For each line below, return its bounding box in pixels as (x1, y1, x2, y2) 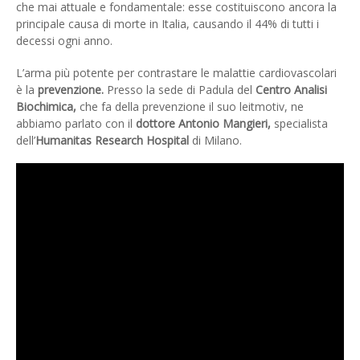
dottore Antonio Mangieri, (136, 115, 271, 131)
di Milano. (189, 132, 242, 148)
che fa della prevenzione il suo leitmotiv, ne (76, 98, 304, 114)
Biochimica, (16, 98, 76, 114)
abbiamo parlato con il (16, 115, 136, 131)
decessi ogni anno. (16, 33, 112, 49)
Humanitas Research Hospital (35, 132, 189, 148)
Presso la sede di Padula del (107, 81, 256, 97)
